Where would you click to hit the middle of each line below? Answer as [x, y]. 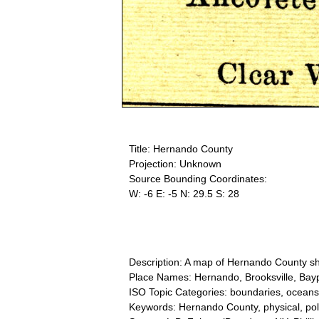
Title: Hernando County [181, 149]
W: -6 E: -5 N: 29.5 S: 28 [184, 194]
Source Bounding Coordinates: [198, 179]
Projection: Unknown [175, 164]
